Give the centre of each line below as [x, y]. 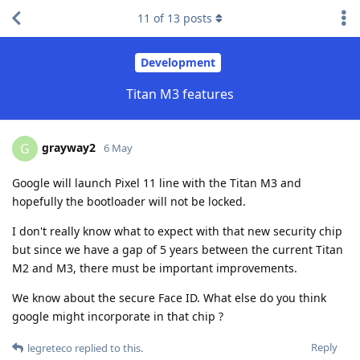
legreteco [50, 348]
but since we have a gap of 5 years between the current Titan [178, 249]
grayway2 [69, 147]
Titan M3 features [180, 94]
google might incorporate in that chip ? [118, 316]
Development [178, 63]
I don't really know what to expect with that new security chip [177, 231]
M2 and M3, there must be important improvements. [155, 268]
